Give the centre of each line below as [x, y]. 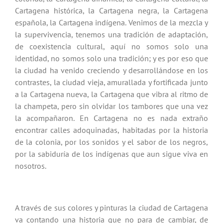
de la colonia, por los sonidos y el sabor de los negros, [111, 142]
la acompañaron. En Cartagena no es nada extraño [111, 118]
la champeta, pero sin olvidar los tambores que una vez [111, 106]
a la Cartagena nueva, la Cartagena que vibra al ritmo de [111, 94]
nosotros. [30, 166]
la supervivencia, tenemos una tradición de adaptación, [111, 35]
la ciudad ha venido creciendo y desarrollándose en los [111, 70]
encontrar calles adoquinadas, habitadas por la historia [111, 130]
